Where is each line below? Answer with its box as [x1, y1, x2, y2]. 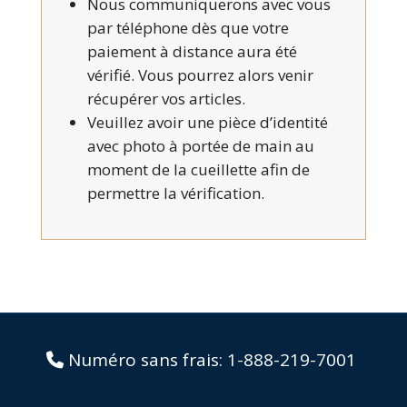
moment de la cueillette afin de [86, 158, 310, 180]
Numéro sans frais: [64, 347, 227, 372]
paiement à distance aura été [86, 40, 297, 62]
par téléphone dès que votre [86, 16, 289, 38]
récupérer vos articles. [86, 87, 245, 109]
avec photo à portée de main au [86, 134, 314, 156]
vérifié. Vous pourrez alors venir [86, 64, 313, 85]
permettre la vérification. [86, 182, 264, 203]
